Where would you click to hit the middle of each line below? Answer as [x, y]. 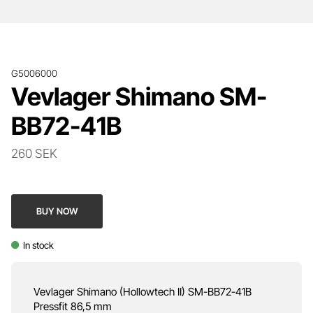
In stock [38, 245]
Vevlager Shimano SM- [139, 96]
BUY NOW [57, 211]
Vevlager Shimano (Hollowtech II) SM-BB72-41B [143, 291]
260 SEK [34, 153]
